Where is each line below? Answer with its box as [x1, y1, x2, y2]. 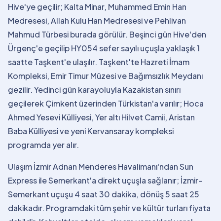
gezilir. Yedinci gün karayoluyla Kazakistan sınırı [8, 84, 181, 95]
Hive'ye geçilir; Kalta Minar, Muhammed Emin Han [8, 1, 186, 12]
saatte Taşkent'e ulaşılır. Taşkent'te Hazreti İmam [8, 57, 189, 67]
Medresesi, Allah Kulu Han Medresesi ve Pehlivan [8, 15, 186, 26]
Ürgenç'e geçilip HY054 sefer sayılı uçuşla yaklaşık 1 [8, 43, 200, 53]
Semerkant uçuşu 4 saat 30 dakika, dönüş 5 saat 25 [8, 189, 199, 199]
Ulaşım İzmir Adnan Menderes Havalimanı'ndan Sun [8, 161, 193, 172]
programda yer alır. [8, 140, 79, 150]
